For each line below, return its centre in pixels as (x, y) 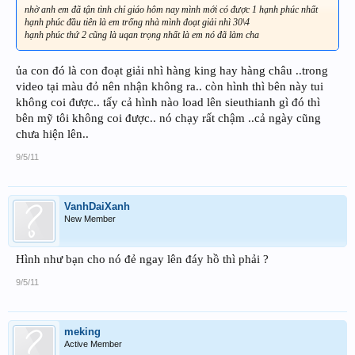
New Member (90, 218)
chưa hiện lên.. (52, 134)
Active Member (93, 344)
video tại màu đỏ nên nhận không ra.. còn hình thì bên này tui (170, 86)
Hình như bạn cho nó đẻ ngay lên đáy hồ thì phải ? (142, 259)
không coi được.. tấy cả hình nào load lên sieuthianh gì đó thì (168, 102)
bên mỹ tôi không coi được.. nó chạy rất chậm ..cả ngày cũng (168, 118)
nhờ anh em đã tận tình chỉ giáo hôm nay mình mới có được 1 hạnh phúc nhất (171, 9)
